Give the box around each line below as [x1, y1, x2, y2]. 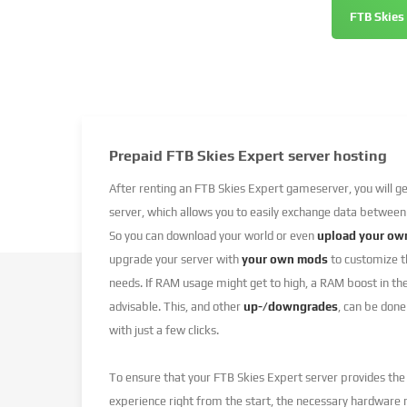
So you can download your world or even [109, 228, 317, 243]
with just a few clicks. [109, 323, 219, 337]
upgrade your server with [109, 252, 242, 266]
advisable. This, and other [109, 299, 243, 313]
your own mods [242, 252, 328, 266]
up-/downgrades [243, 299, 338, 313]
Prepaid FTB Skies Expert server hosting [109, 146, 387, 164]
